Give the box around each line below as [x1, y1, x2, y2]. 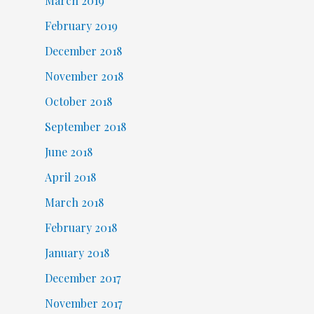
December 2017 [44, 271, 121, 286]
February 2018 [44, 220, 117, 235]
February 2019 [44, 18, 118, 34]
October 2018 [44, 94, 112, 109]
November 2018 [44, 69, 123, 84]
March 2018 [44, 195, 104, 210]
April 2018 [44, 170, 96, 185]
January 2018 [44, 245, 109, 261]
